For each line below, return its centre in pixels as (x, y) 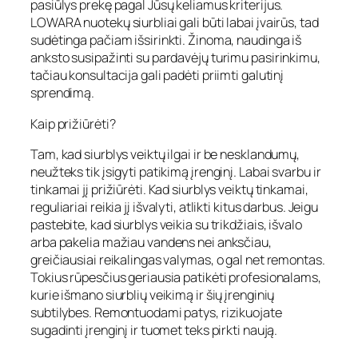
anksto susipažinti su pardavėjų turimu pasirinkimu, (175, 58)
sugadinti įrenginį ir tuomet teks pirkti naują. (154, 330)
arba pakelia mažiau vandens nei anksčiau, (151, 242)
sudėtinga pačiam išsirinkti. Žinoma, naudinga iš (166, 40)
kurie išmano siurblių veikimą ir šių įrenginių (153, 294)
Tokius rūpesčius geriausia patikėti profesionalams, (176, 277)
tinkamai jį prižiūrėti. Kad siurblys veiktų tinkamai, (169, 189)
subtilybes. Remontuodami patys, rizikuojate (156, 312)
